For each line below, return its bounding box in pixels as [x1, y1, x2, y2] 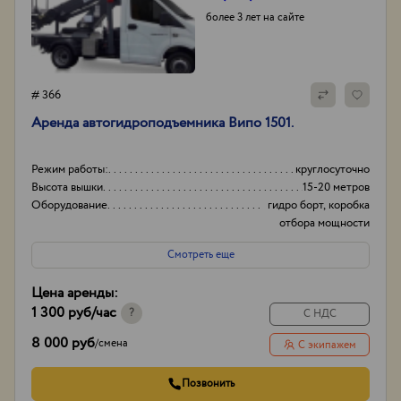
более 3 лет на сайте [206, 10, 304, 25]
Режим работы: [31, 161, 108, 178]
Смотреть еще [166, 247, 235, 262]
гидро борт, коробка [268, 197, 370, 214]
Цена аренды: [31, 283, 118, 303]
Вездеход [320, 251, 370, 268]
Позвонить [181, 376, 235, 391]
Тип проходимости [31, 251, 126, 268]
